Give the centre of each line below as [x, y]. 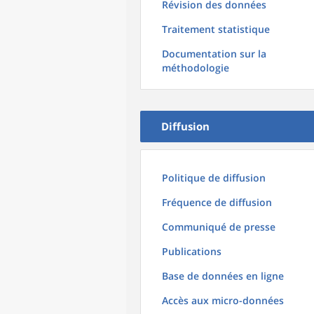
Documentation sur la [214, 54]
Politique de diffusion [214, 178]
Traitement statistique [216, 29]
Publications [192, 251]
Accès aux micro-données [223, 300]
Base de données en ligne [223, 276]
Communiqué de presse [219, 227]
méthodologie [196, 68]
